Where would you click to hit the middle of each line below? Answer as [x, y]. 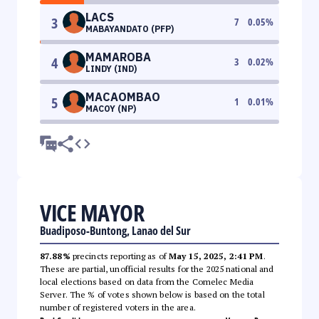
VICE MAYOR [92, 212]
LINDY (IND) [111, 68]
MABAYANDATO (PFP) [130, 28]
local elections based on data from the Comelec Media [147, 281]
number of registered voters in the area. [118, 307]
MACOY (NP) [111, 108]
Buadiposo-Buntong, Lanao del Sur [115, 230]
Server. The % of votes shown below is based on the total [152, 294]
